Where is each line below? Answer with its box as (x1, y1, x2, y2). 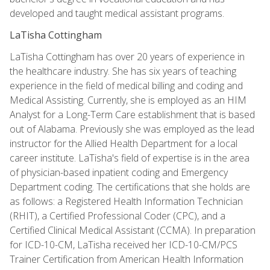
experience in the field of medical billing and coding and (10, 78, 243, 92)
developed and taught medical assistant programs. (10, 6, 224, 20)
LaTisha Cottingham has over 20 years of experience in (10, 49, 245, 63)
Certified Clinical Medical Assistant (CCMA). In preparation (10, 223, 256, 237)
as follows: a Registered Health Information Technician (10, 194, 243, 208)
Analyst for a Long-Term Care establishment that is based (10, 107, 255, 121)
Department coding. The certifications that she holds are (10, 180, 250, 193)
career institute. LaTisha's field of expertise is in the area (10, 151, 250, 165)
